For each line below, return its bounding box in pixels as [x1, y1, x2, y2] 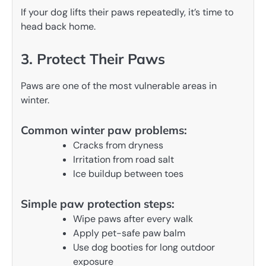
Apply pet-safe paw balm [73, 227, 185, 240]
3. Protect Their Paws [21, 50, 165, 68]
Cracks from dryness [73, 139, 163, 152]
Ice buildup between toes [73, 167, 183, 180]
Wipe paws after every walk [73, 213, 193, 226]
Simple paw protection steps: [21, 197, 175, 211]
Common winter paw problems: [21, 123, 187, 138]
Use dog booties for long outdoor [73, 241, 215, 254]
